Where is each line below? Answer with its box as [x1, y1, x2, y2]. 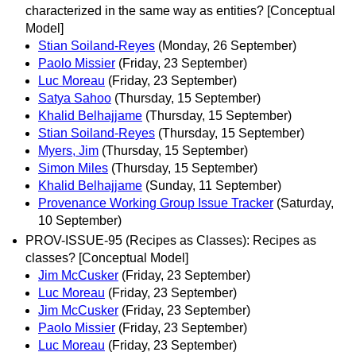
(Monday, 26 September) [158, 38, 296, 52]
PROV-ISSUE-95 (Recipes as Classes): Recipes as [25, 234, 316, 247]
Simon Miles [38, 161, 108, 175]
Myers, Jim [38, 143, 99, 157]
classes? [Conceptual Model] [25, 251, 188, 265]
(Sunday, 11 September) [145, 178, 281, 192]
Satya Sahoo [38, 91, 111, 105]
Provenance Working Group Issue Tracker [38, 195, 273, 210]
